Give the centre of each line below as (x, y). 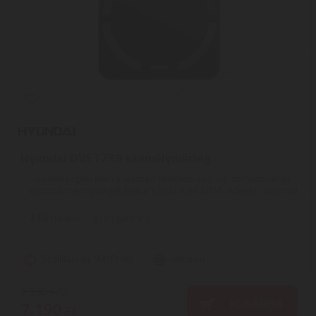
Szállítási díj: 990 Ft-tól (87, 259)
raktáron (187, 259)
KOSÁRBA (256, 304)
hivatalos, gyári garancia (100, 218)
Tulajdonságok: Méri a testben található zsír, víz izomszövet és (160, 178)
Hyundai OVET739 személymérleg (116, 158)
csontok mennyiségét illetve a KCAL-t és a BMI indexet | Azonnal (164, 190)
